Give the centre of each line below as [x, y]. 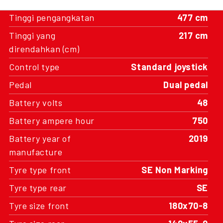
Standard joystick [169, 67]
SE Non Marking [175, 170]
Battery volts [36, 103]
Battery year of [40, 138]
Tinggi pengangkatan [52, 17]
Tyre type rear [38, 188]
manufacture [36, 152]
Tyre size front [39, 206]
